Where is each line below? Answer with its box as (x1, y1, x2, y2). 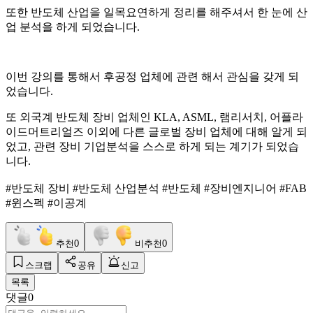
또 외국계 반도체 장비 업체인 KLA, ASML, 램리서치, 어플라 (6, 110, 303, 123)
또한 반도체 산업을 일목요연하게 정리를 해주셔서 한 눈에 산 (6, 6, 307, 18)
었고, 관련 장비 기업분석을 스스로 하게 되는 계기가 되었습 (6, 140, 299, 152)
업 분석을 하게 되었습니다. (6, 20, 140, 33)
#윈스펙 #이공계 (6, 196, 87, 209)
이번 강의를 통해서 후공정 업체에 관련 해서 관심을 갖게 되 (6, 70, 299, 82)
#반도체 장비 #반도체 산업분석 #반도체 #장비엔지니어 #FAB (6, 182, 307, 194)
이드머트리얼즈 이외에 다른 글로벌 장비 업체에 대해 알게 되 (6, 125, 307, 138)
